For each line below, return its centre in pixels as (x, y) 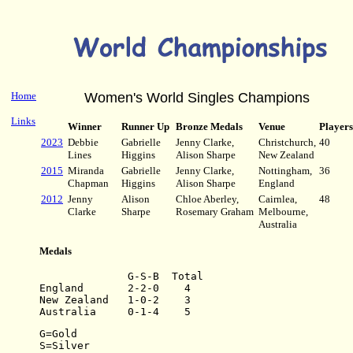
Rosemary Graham (215, 212)
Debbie (83, 142)
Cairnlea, (278, 199)
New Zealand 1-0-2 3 (115, 300)
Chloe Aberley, (207, 199)
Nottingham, (285, 171)
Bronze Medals (209, 126)
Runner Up (145, 126)
